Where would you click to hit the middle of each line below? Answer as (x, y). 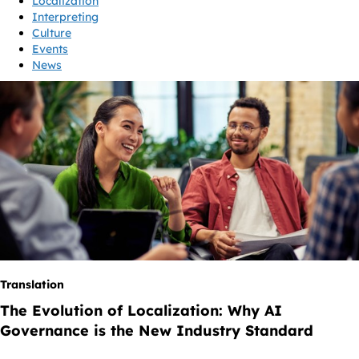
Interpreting (65, 17)
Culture (52, 33)
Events (50, 49)
